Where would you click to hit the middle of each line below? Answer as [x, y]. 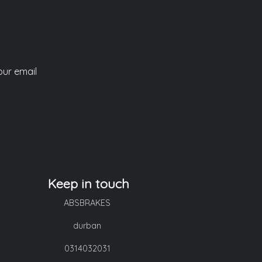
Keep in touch [88, 183]
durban [88, 225]
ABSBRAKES [88, 203]
